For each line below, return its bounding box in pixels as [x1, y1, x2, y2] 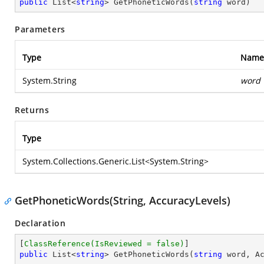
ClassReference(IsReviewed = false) [24, 239, 184, 248]
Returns [15, 104, 49, 115]
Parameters [15, 24, 65, 35]
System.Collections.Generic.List [22, 156, 145, 167]
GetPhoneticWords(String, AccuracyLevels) [15, 193, 230, 207]
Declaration [15, 217, 66, 229]
